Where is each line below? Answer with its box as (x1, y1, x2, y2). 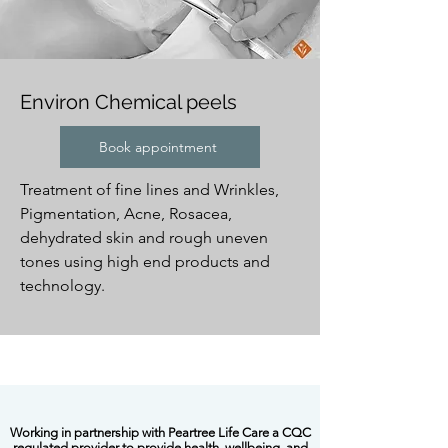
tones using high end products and (20, 252, 270, 271)
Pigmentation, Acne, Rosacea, (20, 204, 232, 223)
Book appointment (99, 138, 217, 156)
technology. (20, 276, 105, 295)
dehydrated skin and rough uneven (20, 228, 268, 247)
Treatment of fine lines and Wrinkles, (20, 180, 279, 199)
